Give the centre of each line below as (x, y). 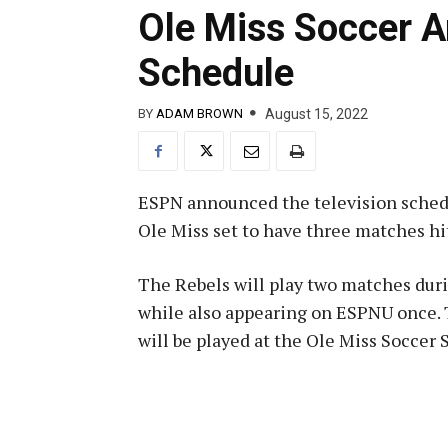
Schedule (216, 72)
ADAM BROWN (199, 114)
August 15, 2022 (316, 113)
